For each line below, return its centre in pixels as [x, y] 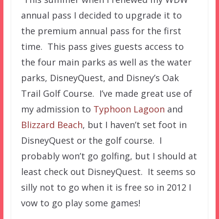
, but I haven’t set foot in [134, 124]
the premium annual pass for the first [101, 31]
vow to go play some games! [80, 203]
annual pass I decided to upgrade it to [101, 15]
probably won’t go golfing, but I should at [109, 156]
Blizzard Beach [52, 124]
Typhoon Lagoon [129, 109]
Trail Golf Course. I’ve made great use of [106, 93]
